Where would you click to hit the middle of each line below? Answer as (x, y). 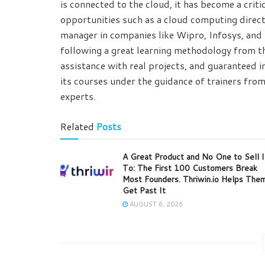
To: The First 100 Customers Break (190, 168)
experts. (78, 96)
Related (77, 127)
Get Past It (144, 191)
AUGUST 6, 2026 (155, 204)
